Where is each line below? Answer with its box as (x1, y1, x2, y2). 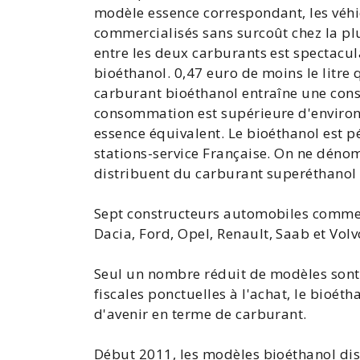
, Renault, (210, 224, 276, 243)
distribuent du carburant (94, 164, 267, 182)
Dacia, (94, 224, 140, 243)
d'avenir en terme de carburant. (94, 305, 307, 323)
